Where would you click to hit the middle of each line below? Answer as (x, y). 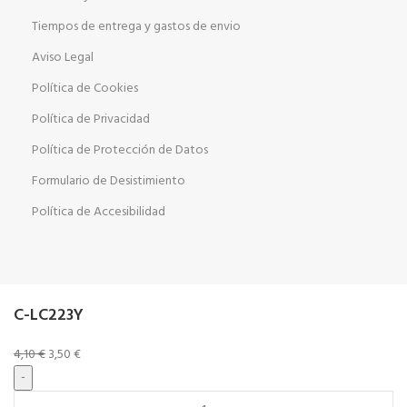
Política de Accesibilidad (99, 212)
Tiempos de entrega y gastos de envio (136, 27)
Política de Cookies (85, 89)
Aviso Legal (63, 58)
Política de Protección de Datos (120, 150)
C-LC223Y (49, 316)
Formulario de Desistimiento (109, 181)
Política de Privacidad (91, 119)
